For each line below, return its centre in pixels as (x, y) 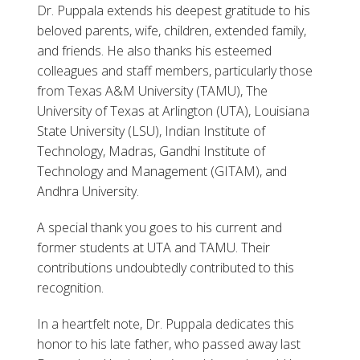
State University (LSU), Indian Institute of (151, 131)
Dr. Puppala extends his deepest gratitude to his (174, 11)
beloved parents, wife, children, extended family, (172, 31)
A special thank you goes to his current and (160, 228)
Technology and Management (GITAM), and (162, 172)
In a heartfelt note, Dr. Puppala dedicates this (166, 324)
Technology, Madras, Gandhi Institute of (151, 151)
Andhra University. (88, 192)
